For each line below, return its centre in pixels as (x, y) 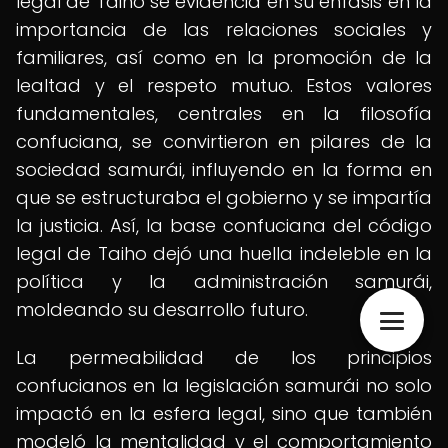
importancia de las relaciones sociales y (224, 29)
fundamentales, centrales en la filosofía (224, 113)
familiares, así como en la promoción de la (224, 57)
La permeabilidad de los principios (224, 357)
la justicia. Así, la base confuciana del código (224, 225)
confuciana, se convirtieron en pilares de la (224, 141)
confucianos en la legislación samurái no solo (224, 385)
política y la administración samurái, (224, 281)
